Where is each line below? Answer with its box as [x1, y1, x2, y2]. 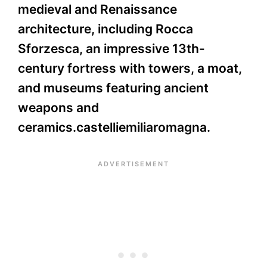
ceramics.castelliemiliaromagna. [18, 120, 210, 135]
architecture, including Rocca [18, 21, 193, 37]
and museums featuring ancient [18, 80, 209, 96]
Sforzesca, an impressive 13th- [18, 41, 205, 57]
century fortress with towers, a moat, [18, 61, 242, 76]
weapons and [18, 100, 99, 116]
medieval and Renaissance [18, 2, 177, 17]
